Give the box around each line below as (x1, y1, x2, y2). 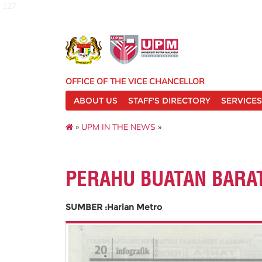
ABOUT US (74, 95, 118, 106)
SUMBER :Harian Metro (65, 202, 162, 212)
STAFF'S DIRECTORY (128, 95, 211, 106)
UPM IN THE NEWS (81, 121, 156, 132)
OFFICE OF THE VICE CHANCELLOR (65, 76, 205, 87)
